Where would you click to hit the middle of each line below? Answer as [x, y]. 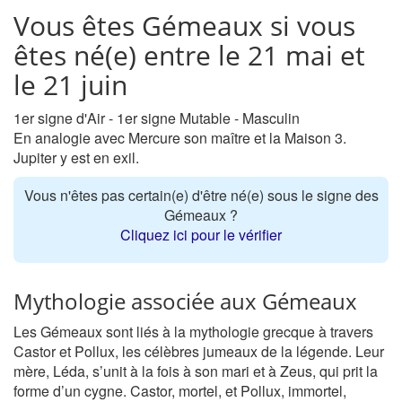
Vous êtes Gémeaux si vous [184, 26]
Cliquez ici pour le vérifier [201, 235]
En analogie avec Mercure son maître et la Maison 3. [180, 138]
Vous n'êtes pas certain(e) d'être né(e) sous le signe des [201, 195]
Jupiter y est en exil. [76, 157]
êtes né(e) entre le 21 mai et [189, 55]
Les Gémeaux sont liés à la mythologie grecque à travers [193, 332]
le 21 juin [70, 85]
